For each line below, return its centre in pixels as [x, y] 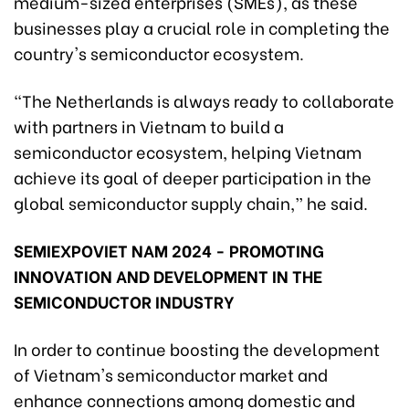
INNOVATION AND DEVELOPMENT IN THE [168, 275]
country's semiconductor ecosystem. [159, 52]
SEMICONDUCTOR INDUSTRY [124, 300]
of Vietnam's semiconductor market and [171, 373]
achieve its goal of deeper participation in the [193, 176]
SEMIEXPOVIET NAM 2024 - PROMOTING [169, 249]
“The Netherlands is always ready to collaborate [204, 100]
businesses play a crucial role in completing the [202, 26]
